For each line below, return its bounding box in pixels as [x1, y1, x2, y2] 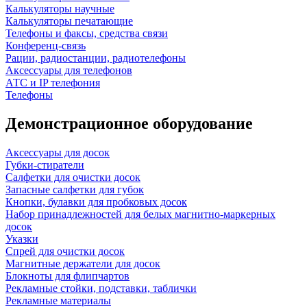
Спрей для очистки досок [5, 245, 125, 258]
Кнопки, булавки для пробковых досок [5, 196, 187, 208]
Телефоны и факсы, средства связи [5, 27, 168, 39]
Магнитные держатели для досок [5, 258, 160, 270]
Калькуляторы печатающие [5, 14, 133, 27]
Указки [5, 233, 38, 245]
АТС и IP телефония [5, 76, 100, 88]
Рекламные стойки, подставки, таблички [5, 282, 197, 295]
